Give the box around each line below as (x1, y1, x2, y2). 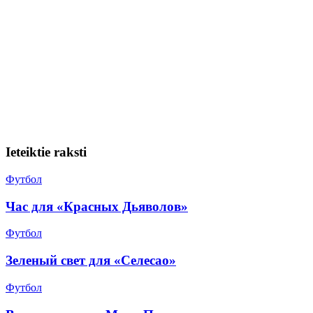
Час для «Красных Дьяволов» (6, 198, 188, 214)
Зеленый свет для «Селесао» (6, 253, 176, 268)
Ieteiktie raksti (6, 145, 87, 160)
